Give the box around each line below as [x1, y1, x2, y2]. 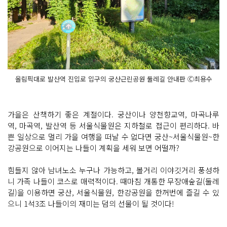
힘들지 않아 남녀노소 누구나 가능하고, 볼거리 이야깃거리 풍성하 [8, 165, 219, 176]
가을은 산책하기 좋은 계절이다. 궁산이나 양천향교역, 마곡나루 [8, 109, 219, 120]
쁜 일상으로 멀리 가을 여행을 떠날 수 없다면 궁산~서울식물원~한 [8, 131, 219, 142]
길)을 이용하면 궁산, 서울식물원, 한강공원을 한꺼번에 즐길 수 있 [8, 187, 219, 198]
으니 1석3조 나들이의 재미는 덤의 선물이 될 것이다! [8, 198, 176, 209]
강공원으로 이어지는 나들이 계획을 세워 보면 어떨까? [8, 142, 181, 154]
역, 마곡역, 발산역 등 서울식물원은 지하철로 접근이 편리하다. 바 [8, 120, 219, 131]
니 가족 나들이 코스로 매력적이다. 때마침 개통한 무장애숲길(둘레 [8, 176, 219, 187]
